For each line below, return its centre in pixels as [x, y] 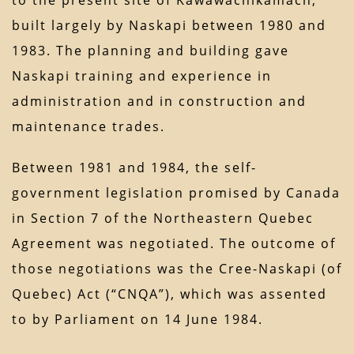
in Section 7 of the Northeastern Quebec [163, 218]
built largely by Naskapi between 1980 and [169, 26]
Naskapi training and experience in [142, 76]
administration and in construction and [159, 102]
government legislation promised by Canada [176, 193]
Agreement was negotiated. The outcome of [174, 244]
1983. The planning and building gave [151, 51]
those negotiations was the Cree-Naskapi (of [177, 269]
